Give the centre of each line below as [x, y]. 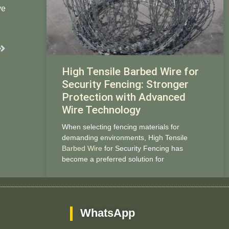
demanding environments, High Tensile [124, 137]
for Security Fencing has [142, 148]
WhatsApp [108, 213]
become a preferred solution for [113, 159]
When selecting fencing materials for [120, 127]
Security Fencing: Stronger [125, 84]
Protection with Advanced [123, 97]
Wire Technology [101, 110]
